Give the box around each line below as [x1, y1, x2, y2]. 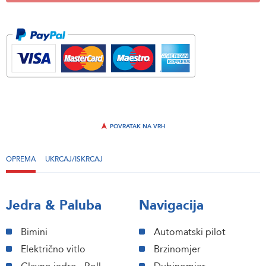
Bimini [21, 226, 47, 239]
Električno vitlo [21, 243, 85, 256]
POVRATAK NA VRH [108, 122, 165, 131]
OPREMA [6, 154, 36, 164]
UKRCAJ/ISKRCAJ [45, 154, 103, 164]
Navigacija [139, 197, 204, 214]
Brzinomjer [154, 243, 201, 256]
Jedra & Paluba [6, 197, 102, 214]
